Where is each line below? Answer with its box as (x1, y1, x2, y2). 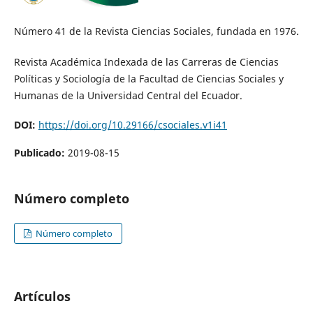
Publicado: (13, 146, 68, 160)
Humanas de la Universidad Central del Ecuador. (13, 88, 242, 102)
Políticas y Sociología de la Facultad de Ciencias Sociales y (13, 71, 284, 85)
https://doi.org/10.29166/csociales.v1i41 (38, 118, 227, 131)
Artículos (13, 288, 71, 305)
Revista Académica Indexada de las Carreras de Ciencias (13, 54, 279, 68)
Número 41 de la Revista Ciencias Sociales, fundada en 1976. (13, 24, 299, 38)
